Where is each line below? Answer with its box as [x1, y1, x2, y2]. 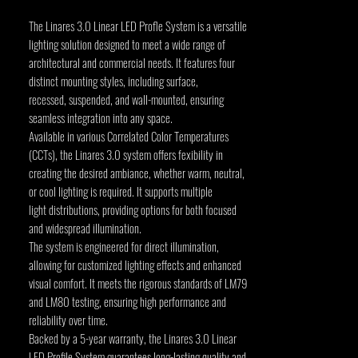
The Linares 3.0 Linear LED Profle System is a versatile [29, 17, 247, 34]
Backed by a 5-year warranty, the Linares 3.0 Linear [29, 329, 237, 347]
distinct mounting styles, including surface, [29, 72, 198, 89]
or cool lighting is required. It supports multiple [29, 182, 213, 200]
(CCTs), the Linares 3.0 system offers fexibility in [29, 145, 223, 163]
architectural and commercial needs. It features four [29, 54, 235, 71]
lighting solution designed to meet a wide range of [29, 35, 225, 53]
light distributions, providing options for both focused [29, 201, 237, 218]
